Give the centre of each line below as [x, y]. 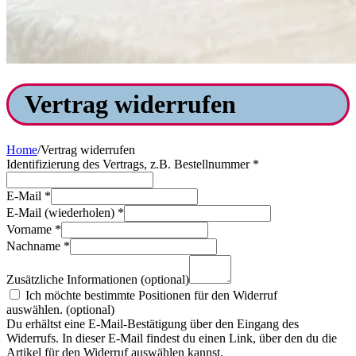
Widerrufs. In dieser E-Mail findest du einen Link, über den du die [172, 338]
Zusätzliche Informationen [74, 279]
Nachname [35, 246]
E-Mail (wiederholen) [62, 212]
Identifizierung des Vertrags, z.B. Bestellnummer [130, 164]
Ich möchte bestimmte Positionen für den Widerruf [150, 295]
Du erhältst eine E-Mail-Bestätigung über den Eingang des [153, 323]
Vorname [31, 229]
